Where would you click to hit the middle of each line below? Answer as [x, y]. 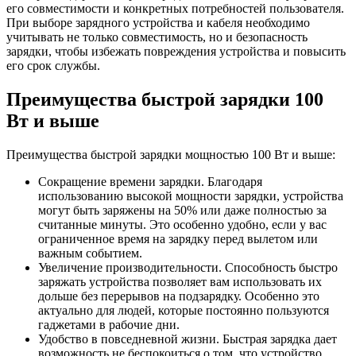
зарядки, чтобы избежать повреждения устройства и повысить [176, 52]
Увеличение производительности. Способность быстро [188, 268]
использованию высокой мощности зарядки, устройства [191, 196]
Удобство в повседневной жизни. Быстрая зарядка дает [188, 339]
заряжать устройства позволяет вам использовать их [180, 282]
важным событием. [90, 253]
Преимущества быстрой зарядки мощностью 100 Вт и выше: [171, 155]
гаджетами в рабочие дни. [109, 325]
